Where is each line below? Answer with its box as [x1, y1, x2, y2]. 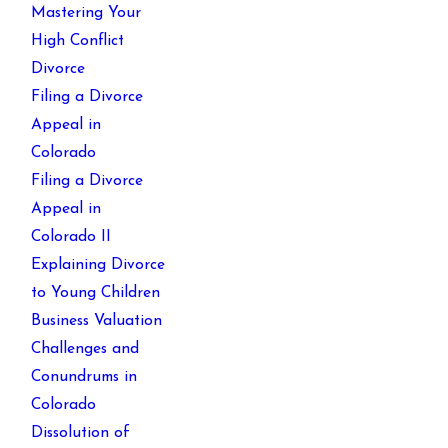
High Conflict [31, 33, 125, 50]
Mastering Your [31, 5, 142, 22]
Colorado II [31, 229, 112, 246]
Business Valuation [31, 313, 163, 330]
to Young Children [31, 285, 161, 302]
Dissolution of [31, 425, 131, 442]
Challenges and [31, 341, 140, 358]
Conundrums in [31, 369, 138, 386]
